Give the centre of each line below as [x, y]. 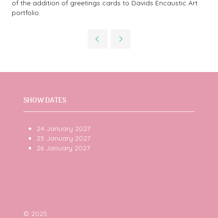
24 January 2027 [64, 128]
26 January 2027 [64, 148]
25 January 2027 [65, 138]
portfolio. [26, 12]
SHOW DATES [45, 101]
